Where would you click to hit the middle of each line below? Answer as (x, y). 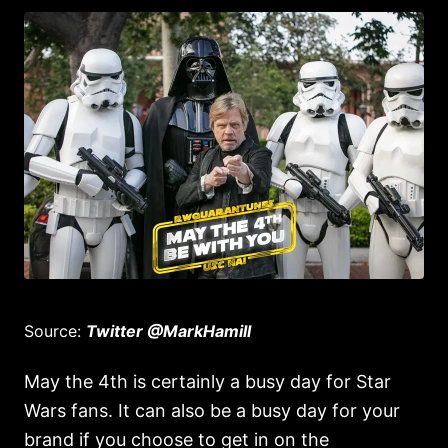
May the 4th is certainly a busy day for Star (207, 381)
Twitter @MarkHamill (168, 331)
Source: (55, 331)
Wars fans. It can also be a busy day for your (212, 410)
